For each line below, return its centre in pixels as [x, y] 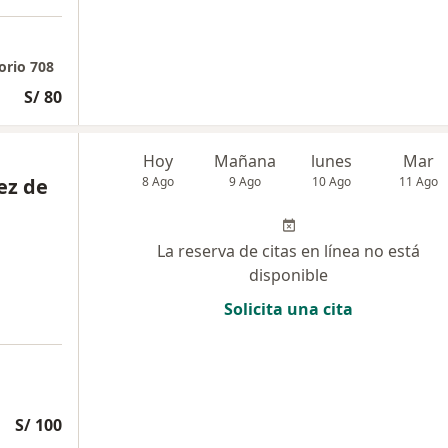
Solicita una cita [288, 308]
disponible [288, 274]
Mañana [245, 160]
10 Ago [332, 181]
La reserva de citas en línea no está [288, 250]
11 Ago [419, 181]
